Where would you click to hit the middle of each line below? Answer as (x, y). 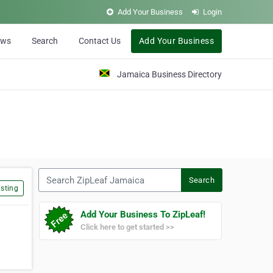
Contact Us (99, 41)
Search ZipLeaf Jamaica (84, 174)
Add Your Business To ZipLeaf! (143, 214)
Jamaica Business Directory (169, 74)
